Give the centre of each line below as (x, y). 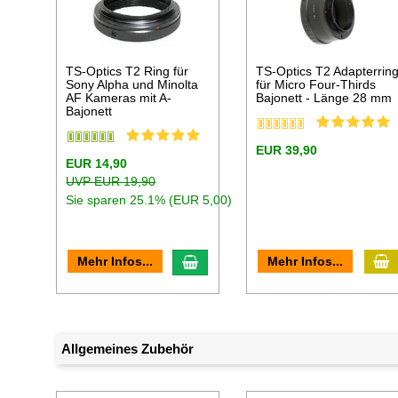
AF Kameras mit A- (119, 97)
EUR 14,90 (97, 163)
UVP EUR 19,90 (111, 181)
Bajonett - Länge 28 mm (324, 97)
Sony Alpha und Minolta (132, 84)
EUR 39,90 (287, 150)
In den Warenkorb (253, 260)
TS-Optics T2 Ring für (127, 71)
